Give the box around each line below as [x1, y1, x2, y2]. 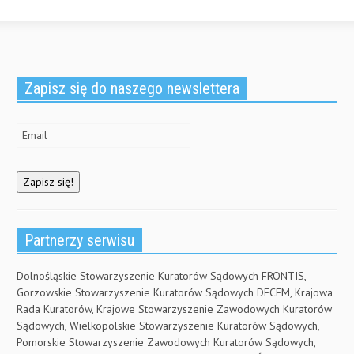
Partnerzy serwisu [24, 231, 134, 250]
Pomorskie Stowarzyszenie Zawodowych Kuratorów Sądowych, [17, 335, 315, 350]
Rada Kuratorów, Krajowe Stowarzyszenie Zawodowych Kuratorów [17, 302, 332, 317]
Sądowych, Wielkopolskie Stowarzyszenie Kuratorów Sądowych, [17, 318, 319, 333]
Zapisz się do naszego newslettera [24, 78, 239, 98]
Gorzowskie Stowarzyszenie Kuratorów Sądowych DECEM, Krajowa [17, 285, 333, 300]
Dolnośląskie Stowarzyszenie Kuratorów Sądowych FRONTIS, [17, 269, 306, 284]
